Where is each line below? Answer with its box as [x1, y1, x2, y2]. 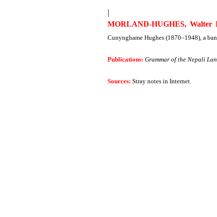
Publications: [108, 56, 145, 63]
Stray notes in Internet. [132, 77, 191, 85]
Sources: [108, 77, 132, 85]
